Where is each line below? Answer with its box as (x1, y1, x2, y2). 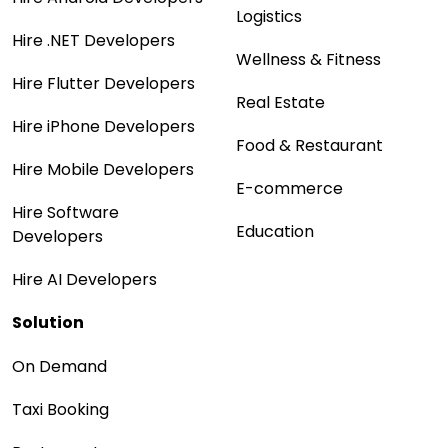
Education (236, 219, 314, 243)
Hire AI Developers (12, 267, 157, 291)
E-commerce (236, 176, 343, 200)
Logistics (236, 4, 302, 28)
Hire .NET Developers (12, 28, 175, 52)
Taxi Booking (12, 397, 109, 421)
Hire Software (12, 200, 119, 224)
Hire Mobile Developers (12, 157, 194, 181)
